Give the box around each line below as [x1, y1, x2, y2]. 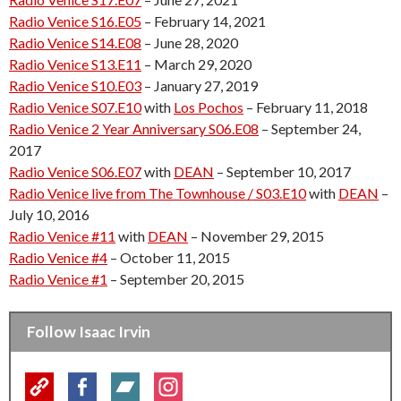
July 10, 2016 [9, 205, 90, 223]
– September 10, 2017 [214, 162, 351, 180]
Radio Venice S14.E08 [9, 33, 141, 51]
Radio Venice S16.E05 [9, 12, 141, 30]
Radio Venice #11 [9, 226, 115, 244]
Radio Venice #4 [9, 248, 107, 266]
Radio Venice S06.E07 [9, 162, 141, 180]
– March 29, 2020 [141, 55, 252, 73]
